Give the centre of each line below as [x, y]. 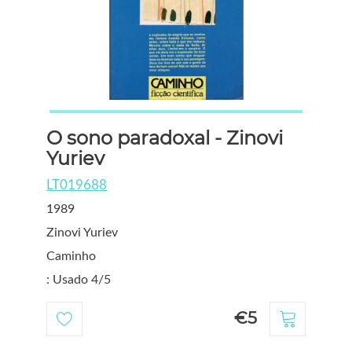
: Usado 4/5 [79, 279]
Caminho [71, 256]
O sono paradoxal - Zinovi [165, 137]
